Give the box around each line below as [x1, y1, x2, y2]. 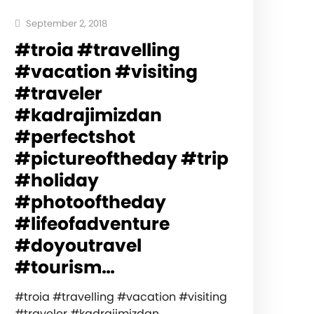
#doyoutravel [14, 233, 142, 259]
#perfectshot [14, 125, 135, 150]
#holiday [14, 168, 99, 193]
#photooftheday [14, 190, 166, 215]
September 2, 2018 [23, 17, 107, 31]
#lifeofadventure [14, 212, 170, 237]
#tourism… [14, 255, 115, 280]
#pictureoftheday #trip [14, 146, 228, 172]
